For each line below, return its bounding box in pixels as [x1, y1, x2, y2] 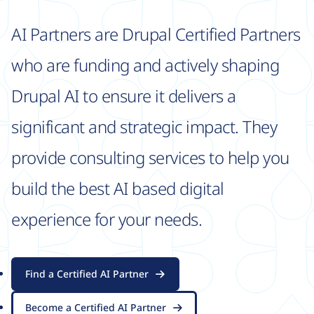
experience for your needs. [11, 207, 203, 231]
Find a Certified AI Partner [25, 267, 149, 281]
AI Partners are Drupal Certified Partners [11, 22, 301, 46]
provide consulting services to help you [11, 146, 289, 170]
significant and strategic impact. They [11, 115, 278, 139]
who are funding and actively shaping [11, 53, 280, 77]
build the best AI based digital [11, 177, 224, 200]
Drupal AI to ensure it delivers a [11, 84, 236, 108]
